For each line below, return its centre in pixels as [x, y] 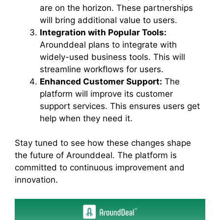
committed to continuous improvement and [100, 168]
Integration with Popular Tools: [103, 32]
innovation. [36, 180]
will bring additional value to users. [109, 20]
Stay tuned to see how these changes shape [103, 143]
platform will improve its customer [106, 94]
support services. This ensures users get [120, 106]
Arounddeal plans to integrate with [108, 44]
